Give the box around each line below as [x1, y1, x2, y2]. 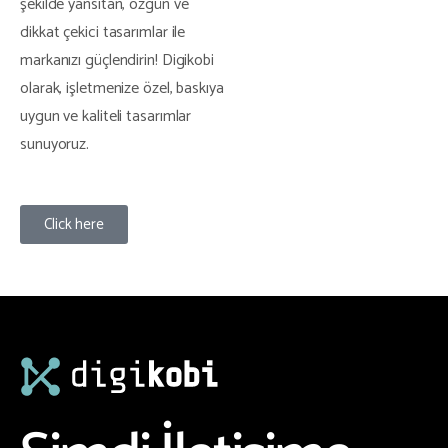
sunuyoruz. [20, 130, 90, 158]
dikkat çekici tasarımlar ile [20, 18, 186, 46]
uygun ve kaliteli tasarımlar [20, 102, 192, 130]
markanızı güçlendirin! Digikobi [20, 46, 214, 74]
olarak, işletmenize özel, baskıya [20, 74, 224, 102]
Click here [44, 211, 104, 237]
